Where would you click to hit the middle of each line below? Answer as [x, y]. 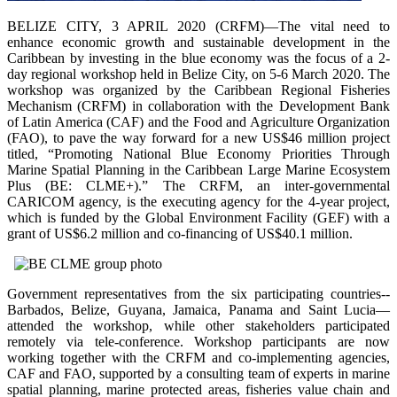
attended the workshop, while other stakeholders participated [198, 326]
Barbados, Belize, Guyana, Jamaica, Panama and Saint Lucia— [198, 310]
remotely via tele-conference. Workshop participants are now [198, 342]
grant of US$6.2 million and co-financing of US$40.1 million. [180, 234]
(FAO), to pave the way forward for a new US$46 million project [198, 138]
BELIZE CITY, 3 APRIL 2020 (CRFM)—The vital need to [198, 27]
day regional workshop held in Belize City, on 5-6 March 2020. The [198, 74]
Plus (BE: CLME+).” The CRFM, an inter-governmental [198, 186]
